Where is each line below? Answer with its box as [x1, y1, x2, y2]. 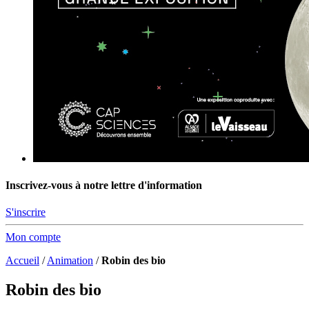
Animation [47, 255, 93, 267]
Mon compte [6, 231, 61, 243]
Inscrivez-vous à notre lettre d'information [6, 179, 202, 192]
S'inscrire [6, 206, 46, 219]
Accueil [6, 255, 39, 267]
